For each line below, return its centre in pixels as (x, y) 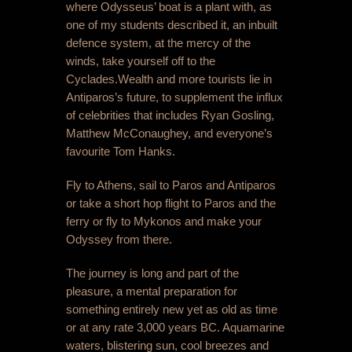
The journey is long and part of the (152, 273)
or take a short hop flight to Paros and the (171, 203)
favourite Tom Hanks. (121, 152)
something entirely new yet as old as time (172, 310)
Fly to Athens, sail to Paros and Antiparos (171, 185)
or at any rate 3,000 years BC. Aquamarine (175, 328)
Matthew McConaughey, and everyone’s (169, 134)
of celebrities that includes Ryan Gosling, (170, 115)
